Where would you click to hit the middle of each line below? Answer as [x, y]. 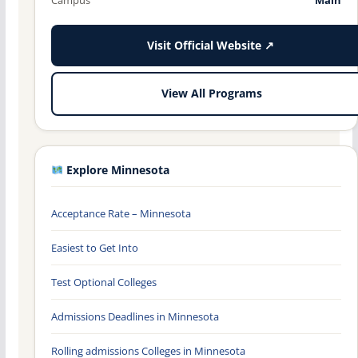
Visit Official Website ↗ [210, 45]
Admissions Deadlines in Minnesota [135, 316]
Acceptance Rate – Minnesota [121, 213]
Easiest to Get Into [94, 247]
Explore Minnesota [117, 170]
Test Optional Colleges [103, 282]
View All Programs [211, 94]
